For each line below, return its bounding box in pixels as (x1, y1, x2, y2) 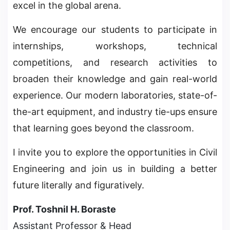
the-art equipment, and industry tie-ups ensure (13, 106, 217, 118)
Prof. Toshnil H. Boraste (13, 204, 116, 215)
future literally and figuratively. (13, 180, 144, 191)
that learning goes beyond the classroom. (13, 123, 194, 134)
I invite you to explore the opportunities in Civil (13, 147, 217, 158)
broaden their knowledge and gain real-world (13, 73, 217, 85)
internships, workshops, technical (13, 41, 217, 52)
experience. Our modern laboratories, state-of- (13, 90, 217, 101)
